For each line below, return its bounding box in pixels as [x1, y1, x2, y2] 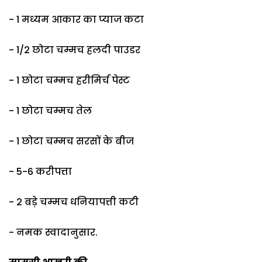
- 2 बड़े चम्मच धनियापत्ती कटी [9, 195, 139, 209]
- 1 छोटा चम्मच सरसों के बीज [9, 134, 134, 148]
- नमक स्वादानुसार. [9, 225, 98, 239]
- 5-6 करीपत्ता [9, 164, 72, 178]
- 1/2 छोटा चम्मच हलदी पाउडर [9, 43, 140, 57]
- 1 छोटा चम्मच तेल [9, 104, 92, 118]
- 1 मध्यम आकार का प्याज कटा [9, 12, 144, 26]
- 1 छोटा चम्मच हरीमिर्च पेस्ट [9, 73, 130, 87]
